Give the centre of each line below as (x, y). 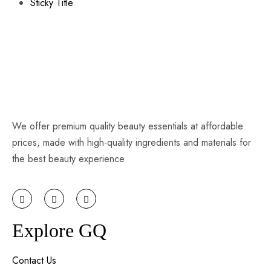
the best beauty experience (68, 159)
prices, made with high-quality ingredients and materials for (132, 142)
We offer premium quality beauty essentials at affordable (128, 126)
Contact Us (34, 260)
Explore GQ (59, 230)
